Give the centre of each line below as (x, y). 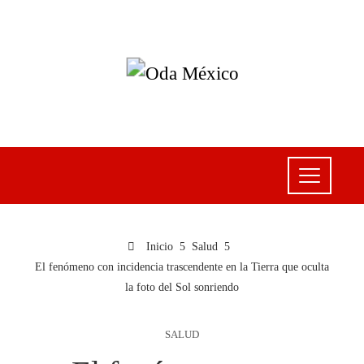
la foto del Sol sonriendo (182, 287)
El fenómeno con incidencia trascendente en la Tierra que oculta (182, 267)
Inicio (158, 247)
